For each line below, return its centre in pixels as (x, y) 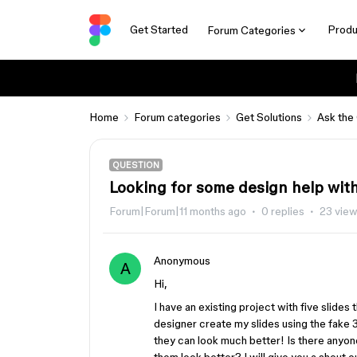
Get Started (159, 29)
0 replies (283, 211)
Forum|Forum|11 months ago (178, 211)
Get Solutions (269, 117)
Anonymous (182, 261)
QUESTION (136, 165)
